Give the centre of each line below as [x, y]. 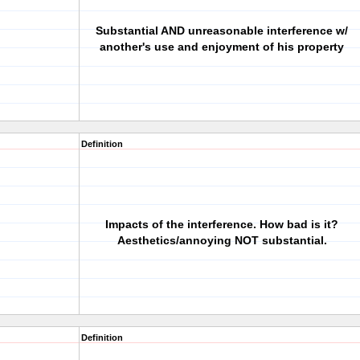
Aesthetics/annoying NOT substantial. [222, 240]
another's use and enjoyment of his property [222, 47]
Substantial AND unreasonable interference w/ [222, 31]
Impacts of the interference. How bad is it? [222, 224]
